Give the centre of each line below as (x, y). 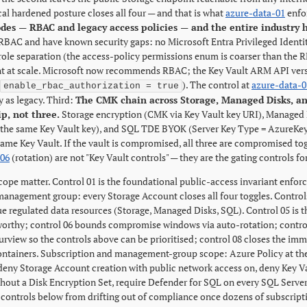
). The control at (217, 85)
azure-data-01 (255, 13)
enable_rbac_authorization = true (91, 86)
